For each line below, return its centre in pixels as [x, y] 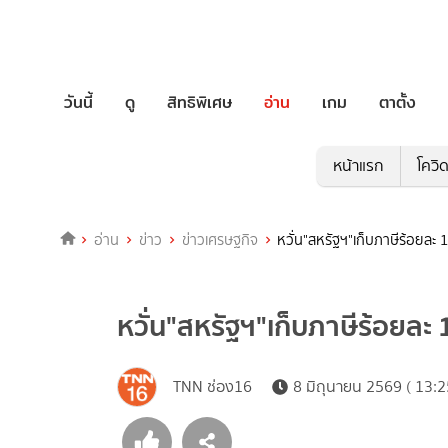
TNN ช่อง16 [212, 387]
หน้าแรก [358, 166]
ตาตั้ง [397, 102]
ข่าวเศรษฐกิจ [219, 240]
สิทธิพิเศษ [199, 102]
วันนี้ [78, 102]
